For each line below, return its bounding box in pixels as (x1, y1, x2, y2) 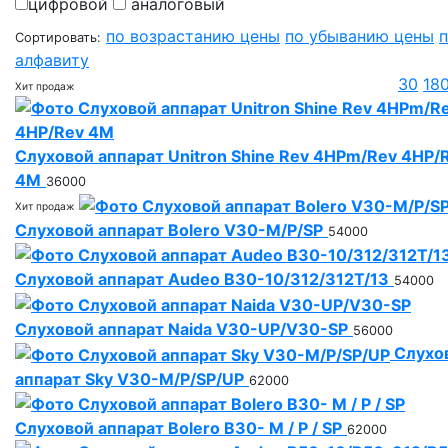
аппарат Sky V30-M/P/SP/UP (15, 368, 244, 389)
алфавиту (15, 50, 89, 70)
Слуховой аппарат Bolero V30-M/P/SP (15, 219, 323, 240)
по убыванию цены (285, 26, 434, 46)
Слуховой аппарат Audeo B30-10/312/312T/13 (15, 269, 389, 290)
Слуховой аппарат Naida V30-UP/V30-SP (15, 318, 348, 339)
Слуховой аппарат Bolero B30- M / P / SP (15, 418, 342, 439)
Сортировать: (15, 30, 101, 45)
